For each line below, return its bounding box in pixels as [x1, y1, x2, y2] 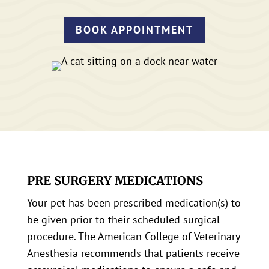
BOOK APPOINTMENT [75, 23, 193, 37]
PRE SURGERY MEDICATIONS [26, 172, 203, 188]
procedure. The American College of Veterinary [26, 229, 240, 243]
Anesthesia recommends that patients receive [26, 246, 240, 260]
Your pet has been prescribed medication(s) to [26, 195, 241, 210]
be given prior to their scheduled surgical [26, 212, 220, 226]
